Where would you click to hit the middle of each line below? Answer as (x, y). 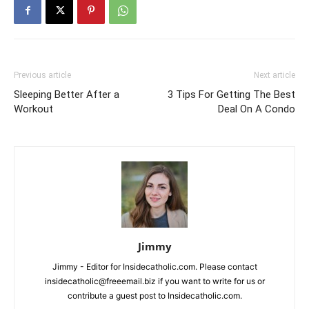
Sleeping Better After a (67, 94)
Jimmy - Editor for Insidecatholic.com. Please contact (154, 267)
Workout (33, 109)
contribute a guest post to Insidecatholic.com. (154, 296)
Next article (275, 75)
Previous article (42, 75)
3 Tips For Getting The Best (231, 94)
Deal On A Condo (257, 109)
